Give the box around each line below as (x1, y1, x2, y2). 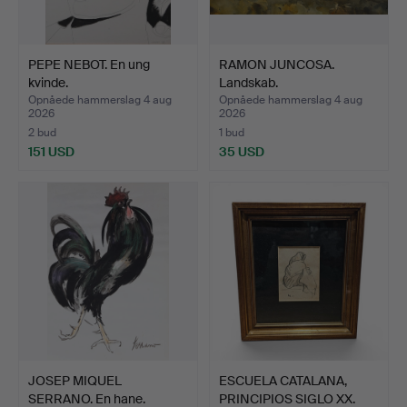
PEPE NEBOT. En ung (28, 55, 150, 73)
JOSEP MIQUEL (28, 372, 122, 389)
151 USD (28, 143, 74, 160)
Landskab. (219, 74, 278, 91)
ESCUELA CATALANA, (219, 372, 347, 389)
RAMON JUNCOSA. (219, 55, 334, 73)
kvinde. (28, 74, 68, 91)
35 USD (219, 143, 264, 160)
